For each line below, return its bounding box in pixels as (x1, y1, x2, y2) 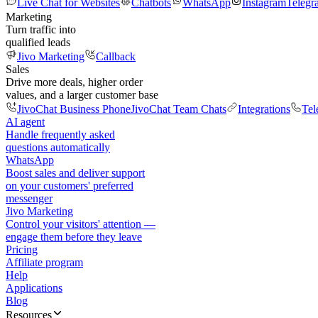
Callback (96, 50, 136, 62)
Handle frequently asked (6, 128, 115, 141)
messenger (6, 192, 53, 204)
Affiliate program (6, 256, 83, 268)
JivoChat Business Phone (17, 103, 131, 115)
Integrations (238, 103, 290, 115)
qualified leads (6, 36, 70, 48)
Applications (6, 282, 62, 294)
